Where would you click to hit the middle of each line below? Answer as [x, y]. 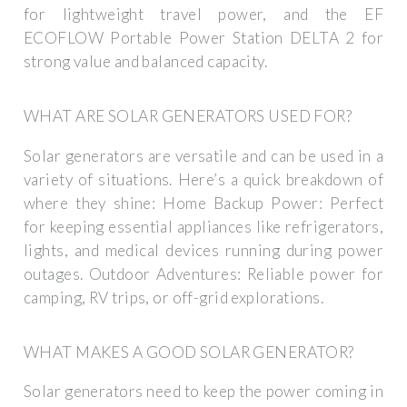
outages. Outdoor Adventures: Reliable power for [203, 273]
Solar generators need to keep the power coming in [203, 392]
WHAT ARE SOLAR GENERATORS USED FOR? [188, 116]
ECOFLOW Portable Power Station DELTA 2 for [203, 37]
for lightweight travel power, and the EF [203, 14]
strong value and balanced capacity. [146, 61]
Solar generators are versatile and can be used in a [203, 155]
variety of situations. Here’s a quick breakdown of [203, 179]
